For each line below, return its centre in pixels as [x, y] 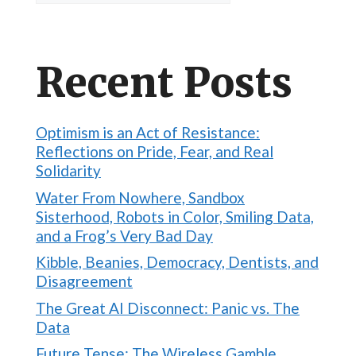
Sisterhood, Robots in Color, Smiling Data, [175, 216]
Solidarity [68, 171]
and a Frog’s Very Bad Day [124, 235]
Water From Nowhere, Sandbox [140, 197]
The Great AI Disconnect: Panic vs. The [168, 308]
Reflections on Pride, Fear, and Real [155, 152]
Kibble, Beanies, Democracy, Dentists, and [177, 262]
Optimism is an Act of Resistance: [148, 133]
